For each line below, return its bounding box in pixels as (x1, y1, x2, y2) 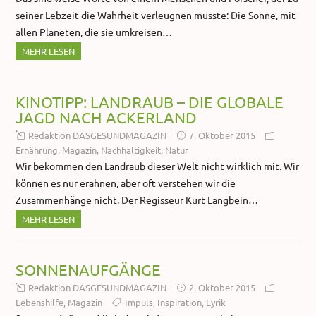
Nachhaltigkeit (101, 144, 162, 157)
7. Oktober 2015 (189, 129, 256, 142)
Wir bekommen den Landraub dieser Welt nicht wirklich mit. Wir (16, 159, 300, 173)
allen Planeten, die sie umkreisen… (16, 25, 173, 39)
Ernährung (16, 144, 59, 157)
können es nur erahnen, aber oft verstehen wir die (16, 176, 236, 190)
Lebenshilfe (16, 296, 64, 309)
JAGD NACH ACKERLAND (16, 108, 197, 127)
